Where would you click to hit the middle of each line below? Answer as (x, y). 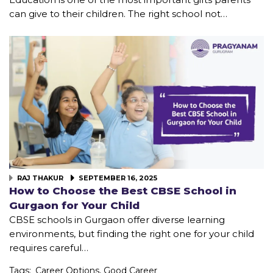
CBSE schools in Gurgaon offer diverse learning (117, 220)
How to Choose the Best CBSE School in (123, 191)
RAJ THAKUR (41, 178)
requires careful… (49, 248)
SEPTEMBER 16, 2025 (117, 178)
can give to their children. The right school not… (118, 13)
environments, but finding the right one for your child (132, 234)
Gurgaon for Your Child (74, 206)
